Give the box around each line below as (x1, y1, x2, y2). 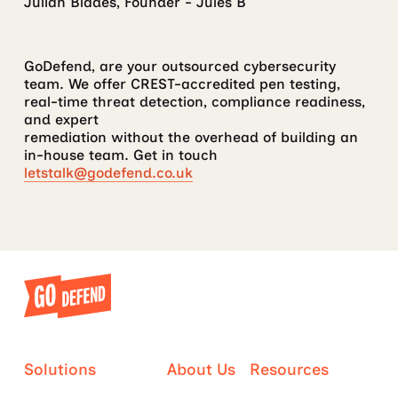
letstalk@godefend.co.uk (23, 163, 193, 181)
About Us (166, 360, 235, 380)
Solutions (23, 360, 96, 380)
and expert (23, 110, 99, 128)
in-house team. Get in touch (23, 146, 218, 163)
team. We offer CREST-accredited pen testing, (23, 75, 340, 92)
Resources (249, 360, 329, 380)
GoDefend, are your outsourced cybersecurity (23, 57, 336, 75)
